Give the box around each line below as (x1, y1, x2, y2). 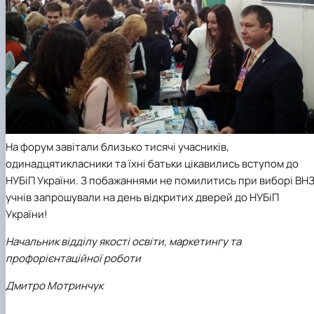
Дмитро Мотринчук (6, 278, 103, 293)
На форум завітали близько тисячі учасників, (6, 139, 229, 154)
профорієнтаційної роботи (6, 250, 141, 266)
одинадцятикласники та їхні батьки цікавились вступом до (6, 156, 299, 171)
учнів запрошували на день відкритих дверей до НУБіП (6, 189, 279, 205)
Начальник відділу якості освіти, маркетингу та (6, 233, 241, 249)
